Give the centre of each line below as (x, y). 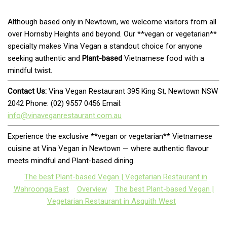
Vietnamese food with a (163, 58)
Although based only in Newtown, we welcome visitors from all (112, 22)
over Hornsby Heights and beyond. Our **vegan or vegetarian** (112, 34)
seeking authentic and (45, 58)
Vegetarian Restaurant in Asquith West (111, 201)
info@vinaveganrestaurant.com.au (65, 115)
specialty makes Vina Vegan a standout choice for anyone (105, 46)
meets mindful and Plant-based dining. (71, 160)
